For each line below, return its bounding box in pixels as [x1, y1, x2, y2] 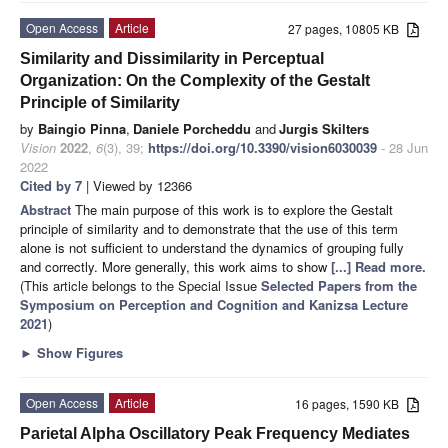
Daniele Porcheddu [133, 118, 251, 138]
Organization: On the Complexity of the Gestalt [20, 71, 370, 89]
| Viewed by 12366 [82, 175, 192, 195]
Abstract [20, 199, 75, 219]
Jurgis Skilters [279, 118, 369, 138]
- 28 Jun [377, 137, 428, 157]
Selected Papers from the [261, 275, 417, 295]
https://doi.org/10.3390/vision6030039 [148, 137, 377, 157]
